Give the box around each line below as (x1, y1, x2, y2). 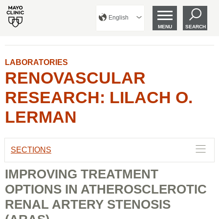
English (109, 14, 129, 21)
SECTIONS (11, 146, 51, 154)
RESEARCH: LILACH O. (5, 88, 193, 107)
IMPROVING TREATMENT (5, 167, 158, 181)
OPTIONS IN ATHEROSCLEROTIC (5, 182, 207, 197)
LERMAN (5, 108, 77, 126)
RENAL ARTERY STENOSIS (5, 197, 171, 212)
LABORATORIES (5, 58, 68, 66)
